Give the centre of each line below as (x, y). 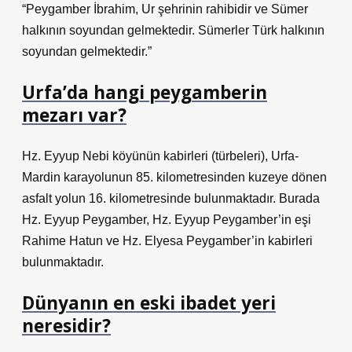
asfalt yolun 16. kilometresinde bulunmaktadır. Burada (171, 198)
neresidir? (66, 326)
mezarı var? (74, 115)
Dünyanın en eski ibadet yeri (149, 303)
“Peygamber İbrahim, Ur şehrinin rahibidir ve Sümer (165, 9)
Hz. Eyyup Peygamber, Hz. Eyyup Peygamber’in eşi (167, 220)
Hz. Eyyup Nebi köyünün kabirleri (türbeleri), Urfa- (160, 156)
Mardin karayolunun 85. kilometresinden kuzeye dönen (174, 177)
